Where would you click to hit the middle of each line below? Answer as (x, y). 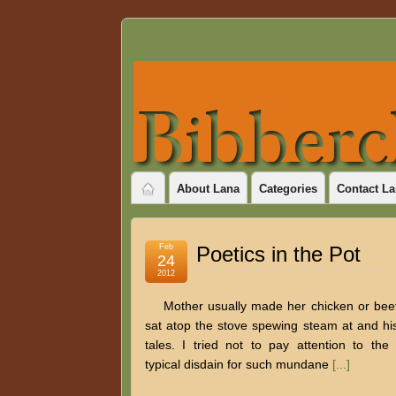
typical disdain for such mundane (238, 364)
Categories (288, 189)
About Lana (208, 189)
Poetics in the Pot (278, 254)
